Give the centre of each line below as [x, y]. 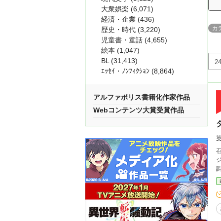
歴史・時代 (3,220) [131, 30]
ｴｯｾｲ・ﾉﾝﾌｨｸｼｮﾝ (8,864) [138, 71]
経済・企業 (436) [128, 19]
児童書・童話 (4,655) [134, 40]
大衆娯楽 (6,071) [127, 9]
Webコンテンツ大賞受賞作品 [139, 110]
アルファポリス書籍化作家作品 [142, 97]
